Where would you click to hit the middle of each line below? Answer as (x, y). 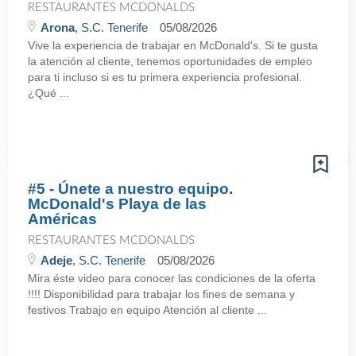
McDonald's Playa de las (117, 204)
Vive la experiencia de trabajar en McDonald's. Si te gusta (173, 45)
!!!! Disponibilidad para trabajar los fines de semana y (161, 294)
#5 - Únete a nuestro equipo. (130, 189)
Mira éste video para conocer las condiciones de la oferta (172, 278)
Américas (62, 219)
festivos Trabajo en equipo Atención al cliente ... (147, 310)
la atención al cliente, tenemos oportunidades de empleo (170, 61)
